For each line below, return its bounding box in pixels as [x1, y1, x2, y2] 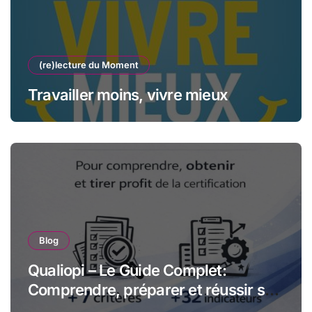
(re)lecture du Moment [39, 58, 139, 70]
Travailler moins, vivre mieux [28, 85, 232, 104]
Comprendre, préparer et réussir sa [28, 280, 274, 299]
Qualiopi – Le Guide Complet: [28, 260, 226, 279]
